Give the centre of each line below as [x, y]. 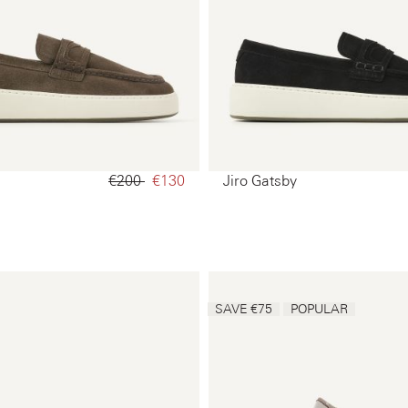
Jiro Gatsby [260, 181]
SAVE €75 [244, 309]
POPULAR [319, 309]
